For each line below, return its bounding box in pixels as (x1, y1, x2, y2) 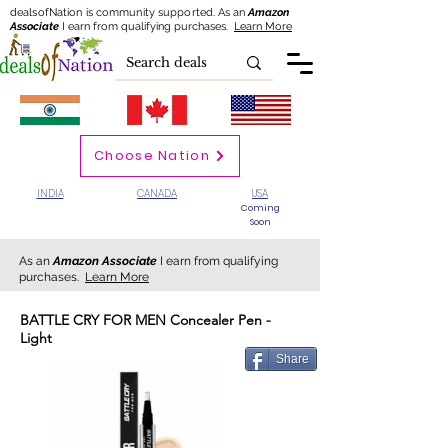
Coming (240, 202, 280, 214)
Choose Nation (94, 146, 210, 165)
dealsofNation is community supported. (10, 6, 219, 19)
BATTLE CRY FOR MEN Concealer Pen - (20, 311, 271, 329)
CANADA (137, 186, 177, 201)
